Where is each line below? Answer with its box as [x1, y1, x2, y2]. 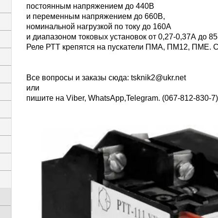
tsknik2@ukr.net [131, 73, 186, 82]
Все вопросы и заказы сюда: [26, 73, 131, 82]
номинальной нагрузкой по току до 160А [26, 22, 171, 31]
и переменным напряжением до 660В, [26, 12, 165, 20]
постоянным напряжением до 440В [26, 2, 154, 10]
